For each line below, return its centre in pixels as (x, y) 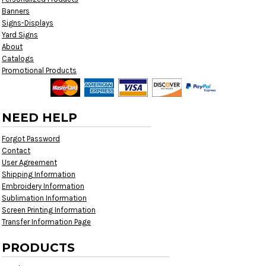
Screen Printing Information (49, 210)
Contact (16, 150)
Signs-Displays (28, 23)
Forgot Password (31, 138)
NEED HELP (39, 117)
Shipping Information (39, 174)
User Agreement (29, 162)
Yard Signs (20, 34)
